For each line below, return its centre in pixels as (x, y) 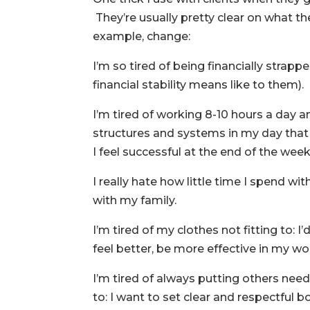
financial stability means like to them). (199, 85)
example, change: (142, 36)
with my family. (135, 200)
